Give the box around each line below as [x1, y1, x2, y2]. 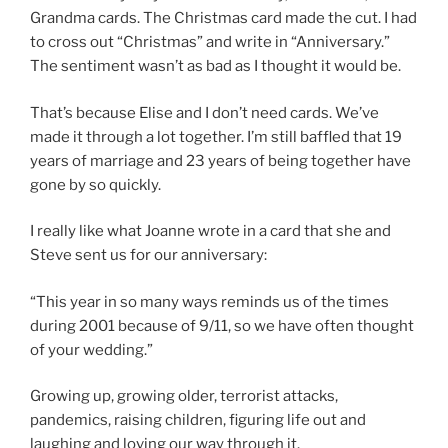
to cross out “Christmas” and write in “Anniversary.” [30, 33, 390, 52]
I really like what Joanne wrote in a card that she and [30, 222, 391, 241]
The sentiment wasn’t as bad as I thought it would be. [30, 57, 401, 76]
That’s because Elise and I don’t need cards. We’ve [30, 103, 379, 122]
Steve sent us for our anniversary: [30, 246, 267, 265]
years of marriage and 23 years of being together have [30, 151, 411, 170]
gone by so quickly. [30, 175, 161, 194]
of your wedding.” [30, 340, 153, 359]
